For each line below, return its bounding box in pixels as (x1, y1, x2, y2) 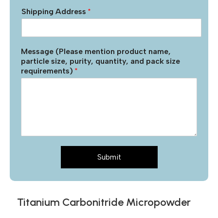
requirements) (21, 66, 75, 76)
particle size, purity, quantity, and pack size (21, 56, 180, 66)
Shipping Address (21, 7, 88, 17)
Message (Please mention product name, (21, 47, 171, 56)
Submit (97, 153, 121, 162)
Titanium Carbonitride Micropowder (17, 196, 191, 209)
